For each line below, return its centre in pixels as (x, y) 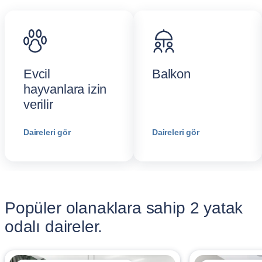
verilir (38, 104)
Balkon (171, 74)
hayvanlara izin (65, 89)
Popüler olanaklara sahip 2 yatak (124, 208)
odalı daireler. (54, 227)
